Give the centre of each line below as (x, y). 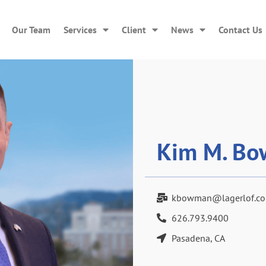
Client (134, 30)
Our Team (31, 30)
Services (80, 30)
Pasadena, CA (198, 238)
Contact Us (240, 30)
